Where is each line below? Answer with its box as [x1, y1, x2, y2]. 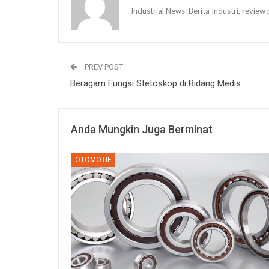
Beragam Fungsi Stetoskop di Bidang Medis [70, 77, 241, 89]
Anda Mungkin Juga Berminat [71, 122, 213, 136]
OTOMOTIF [75, 155, 111, 164]
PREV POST [83, 62, 123, 71]
